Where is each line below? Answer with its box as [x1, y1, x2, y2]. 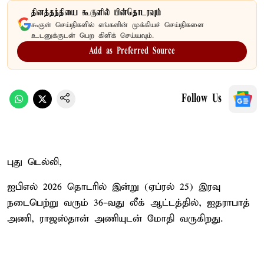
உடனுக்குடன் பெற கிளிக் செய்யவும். [31, 31, 154, 40]
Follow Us [181, 93, 222, 105]
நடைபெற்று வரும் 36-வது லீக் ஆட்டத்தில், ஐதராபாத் [7, 196, 250, 209]
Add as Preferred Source [89, 46, 175, 56]
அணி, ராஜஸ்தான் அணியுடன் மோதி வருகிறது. [7, 212, 223, 225]
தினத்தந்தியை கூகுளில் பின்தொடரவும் [31, 7, 161, 18]
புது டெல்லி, [7, 156, 62, 169]
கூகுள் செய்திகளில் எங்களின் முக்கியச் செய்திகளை [31, 20, 204, 29]
